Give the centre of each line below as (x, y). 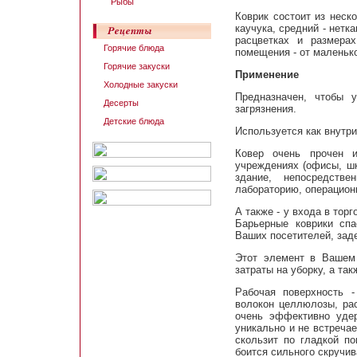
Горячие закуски (136, 66)
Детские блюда (133, 121)
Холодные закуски (140, 84)
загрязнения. (266, 109)
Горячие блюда (133, 48)
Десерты (121, 103)
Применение (267, 75)
